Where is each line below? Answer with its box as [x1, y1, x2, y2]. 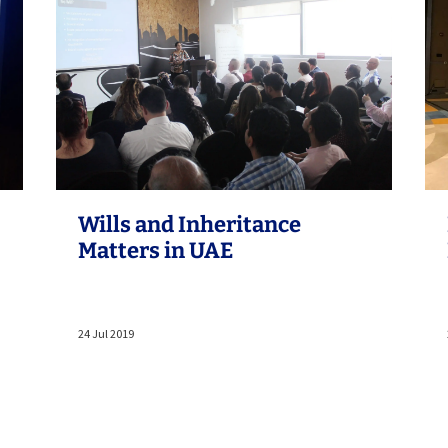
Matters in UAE [77, 236, 233, 264]
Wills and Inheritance [77, 210, 301, 238]
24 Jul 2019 [77, 325, 134, 341]
